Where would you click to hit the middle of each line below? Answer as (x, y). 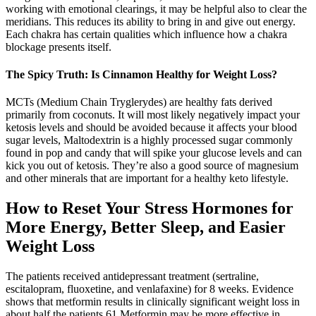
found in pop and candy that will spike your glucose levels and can (154, 153)
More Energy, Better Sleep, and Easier (146, 227)
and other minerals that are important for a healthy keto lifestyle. (147, 178)
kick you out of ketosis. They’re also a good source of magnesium (152, 166)
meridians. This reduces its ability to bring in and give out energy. (151, 21)
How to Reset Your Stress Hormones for (150, 208)
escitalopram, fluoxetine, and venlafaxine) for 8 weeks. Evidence (150, 289)
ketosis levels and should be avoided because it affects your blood (151, 128)
